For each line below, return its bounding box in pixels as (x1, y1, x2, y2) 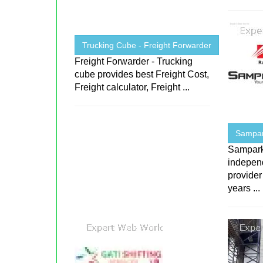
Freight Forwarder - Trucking (75, 56, 193, 67)
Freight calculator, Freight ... (75, 82, 190, 93)
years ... (228, 183, 261, 194)
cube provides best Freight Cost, (75, 69, 210, 80)
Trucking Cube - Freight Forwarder (82, 41, 212, 50)
